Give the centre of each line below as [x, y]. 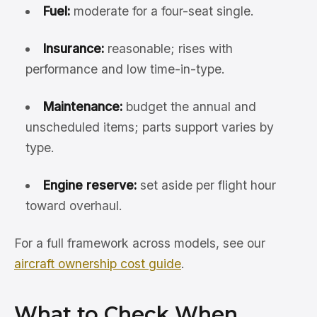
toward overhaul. [74, 206]
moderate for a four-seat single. [162, 11]
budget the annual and [189, 106]
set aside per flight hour [206, 185]
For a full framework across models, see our [140, 243]
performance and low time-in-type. [125, 69]
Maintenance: [82, 106]
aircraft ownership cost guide [98, 264]
